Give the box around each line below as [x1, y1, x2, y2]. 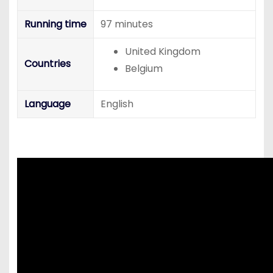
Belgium [124, 62, 163, 76]
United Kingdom [124, 44, 200, 59]
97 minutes [100, 17, 153, 32]
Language [24, 97, 71, 112]
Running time [24, 17, 87, 32]
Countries [24, 57, 71, 71]
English [100, 97, 133, 112]
